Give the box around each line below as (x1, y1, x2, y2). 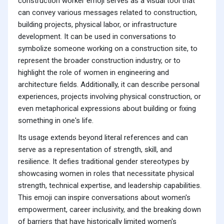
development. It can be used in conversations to (18, 32, 176, 41)
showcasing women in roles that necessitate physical (18, 169, 194, 178)
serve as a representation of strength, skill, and (18, 145, 172, 154)
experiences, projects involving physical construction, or (18, 92, 201, 101)
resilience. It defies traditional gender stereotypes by (18, 157, 189, 166)
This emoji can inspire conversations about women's (18, 193, 190, 202)
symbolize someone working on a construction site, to (18, 44, 197, 53)
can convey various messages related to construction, (18, 8, 197, 17)
